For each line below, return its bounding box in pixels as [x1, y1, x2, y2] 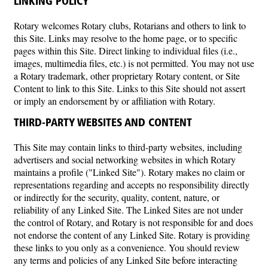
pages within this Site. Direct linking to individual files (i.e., [14, 44, 237, 57]
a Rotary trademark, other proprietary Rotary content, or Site [14, 69, 240, 82]
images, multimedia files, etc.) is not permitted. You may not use [14, 56, 254, 69]
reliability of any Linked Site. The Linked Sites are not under [14, 203, 243, 216]
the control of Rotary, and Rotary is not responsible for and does [14, 215, 253, 229]
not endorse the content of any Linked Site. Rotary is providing [14, 228, 250, 241]
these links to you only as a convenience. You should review [14, 240, 240, 254]
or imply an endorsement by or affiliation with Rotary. [14, 94, 215, 107]
